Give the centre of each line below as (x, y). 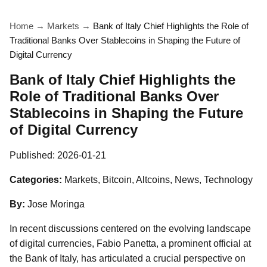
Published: (33, 155)
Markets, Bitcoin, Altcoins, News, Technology (159, 180)
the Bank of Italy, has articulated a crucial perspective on (128, 258)
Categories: (36, 180)
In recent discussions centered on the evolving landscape (130, 229)
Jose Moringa (56, 204)
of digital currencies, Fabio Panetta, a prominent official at (130, 243)
